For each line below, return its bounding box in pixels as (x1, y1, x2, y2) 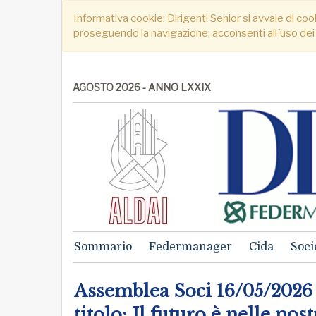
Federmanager (149, 241, 232, 253)
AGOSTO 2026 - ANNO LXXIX (73, 81, 211, 93)
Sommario (74, 241, 132, 253)
